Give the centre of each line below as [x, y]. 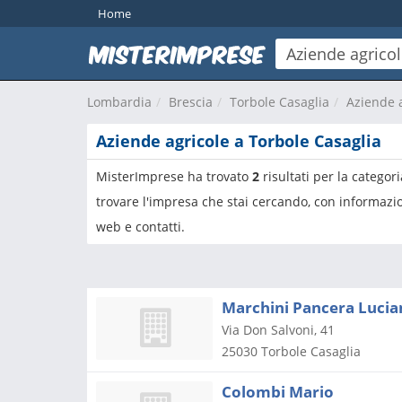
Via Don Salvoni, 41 [278, 330]
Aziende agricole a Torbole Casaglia [239, 141]
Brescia [191, 102]
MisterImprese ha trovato [174, 176]
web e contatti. [140, 227]
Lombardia [119, 102]
